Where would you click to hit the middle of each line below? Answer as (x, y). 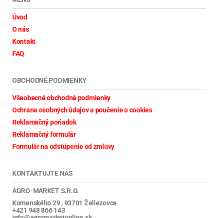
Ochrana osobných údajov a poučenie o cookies (82, 110)
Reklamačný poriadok (44, 122)
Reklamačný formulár (44, 134)
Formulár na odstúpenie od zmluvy (64, 146)
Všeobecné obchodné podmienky (62, 98)
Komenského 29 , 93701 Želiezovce (65, 203)
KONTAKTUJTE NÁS (43, 173)
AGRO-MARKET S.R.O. (45, 191)
